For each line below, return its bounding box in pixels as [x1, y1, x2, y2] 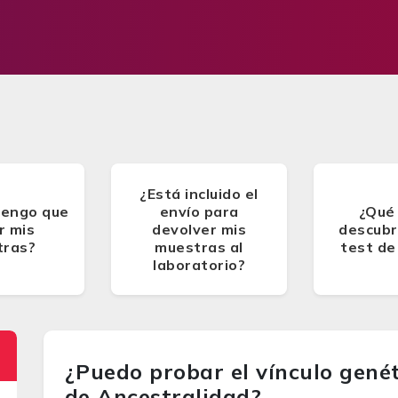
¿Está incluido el [139, 185, 259, 203]
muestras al [155, 238, 243, 256]
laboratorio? [153, 256, 245, 274]
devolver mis [152, 220, 246, 238]
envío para [159, 203, 239, 220]
